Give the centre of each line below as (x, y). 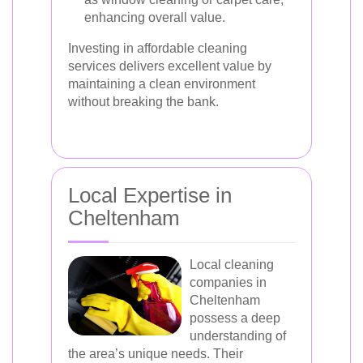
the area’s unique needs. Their (156, 354)
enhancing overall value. (155, 17)
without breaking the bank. (143, 102)
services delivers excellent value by (170, 66)
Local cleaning (232, 265)
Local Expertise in (150, 195)
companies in (228, 282)
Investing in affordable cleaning (158, 48)
